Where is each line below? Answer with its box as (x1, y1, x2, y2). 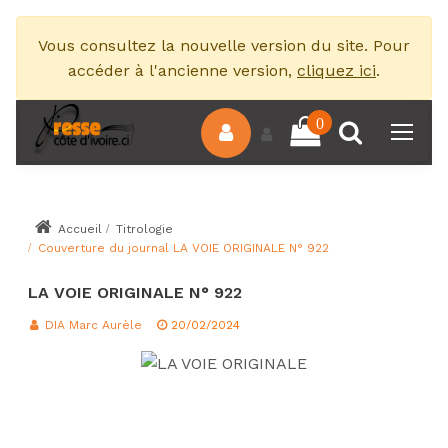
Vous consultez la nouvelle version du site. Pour (38, 36, 410, 55)
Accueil (54, 222, 102, 236)
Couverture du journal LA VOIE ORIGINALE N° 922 (38, 241, 329, 255)
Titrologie (116, 222, 173, 236)
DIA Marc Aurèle (41, 318, 142, 332)
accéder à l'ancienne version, (68, 61, 297, 80)
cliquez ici (297, 61, 376, 80)
